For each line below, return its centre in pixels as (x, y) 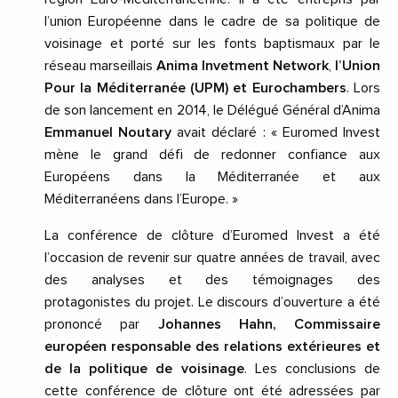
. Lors (363, 88)
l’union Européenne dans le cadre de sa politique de (212, 22)
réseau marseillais (100, 66)
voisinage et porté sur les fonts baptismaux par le (212, 44)
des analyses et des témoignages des (212, 280)
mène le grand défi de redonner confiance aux (212, 155)
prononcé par (101, 325)
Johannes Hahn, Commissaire (269, 325)
